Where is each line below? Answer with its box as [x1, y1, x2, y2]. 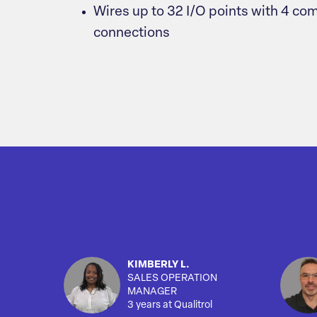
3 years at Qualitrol [127, 300, 212, 311]
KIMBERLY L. [127, 260, 190, 271]
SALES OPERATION [127, 273, 217, 284]
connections [93, 27, 170, 41]
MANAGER [127, 287, 177, 298]
